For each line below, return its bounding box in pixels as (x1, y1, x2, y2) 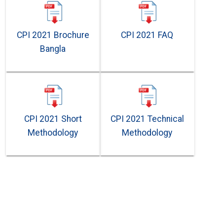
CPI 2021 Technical (110, 114, 184, 124)
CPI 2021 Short (24, 114, 82, 124)
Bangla (40, 44, 66, 54)
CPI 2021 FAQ (121, 30, 174, 40)
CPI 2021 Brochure (16, 30, 89, 40)
